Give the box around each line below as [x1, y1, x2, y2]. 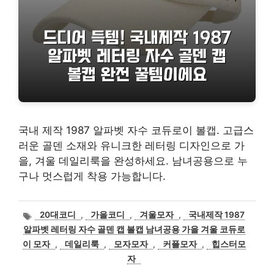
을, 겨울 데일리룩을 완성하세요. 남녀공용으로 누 [18, 154, 248, 167]
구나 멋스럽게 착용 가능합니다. [18, 169, 166, 182]
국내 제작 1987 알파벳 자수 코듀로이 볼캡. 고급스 [18, 124, 254, 136]
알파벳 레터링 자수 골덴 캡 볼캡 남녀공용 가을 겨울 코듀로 [23, 224, 245, 234]
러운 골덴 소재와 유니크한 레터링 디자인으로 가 [18, 139, 245, 152]
